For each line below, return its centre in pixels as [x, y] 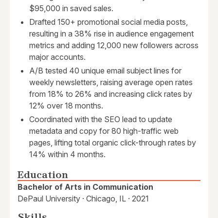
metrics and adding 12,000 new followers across [114, 45]
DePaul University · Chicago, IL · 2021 [83, 199]
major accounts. [57, 57]
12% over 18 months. [66, 106]
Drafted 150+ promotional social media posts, [109, 22]
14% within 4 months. [67, 154]
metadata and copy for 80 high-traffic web [104, 131]
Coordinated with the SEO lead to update [101, 119]
